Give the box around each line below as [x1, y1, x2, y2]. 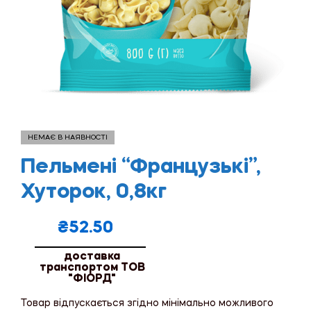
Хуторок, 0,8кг [21, 181, 167, 203]
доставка [64, 251, 120, 262]
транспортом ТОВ [39, 262, 145, 274]
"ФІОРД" [68, 273, 116, 285]
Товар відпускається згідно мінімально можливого [21, 298, 274, 308]
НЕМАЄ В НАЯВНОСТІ [28, 133, 108, 141]
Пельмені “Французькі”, [21, 156, 261, 178]
